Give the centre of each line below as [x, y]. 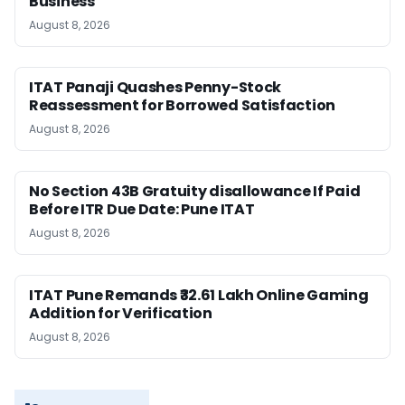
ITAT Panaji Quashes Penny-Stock [155, 88]
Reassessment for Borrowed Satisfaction [183, 106]
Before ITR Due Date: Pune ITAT [142, 210]
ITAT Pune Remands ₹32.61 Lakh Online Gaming [199, 296]
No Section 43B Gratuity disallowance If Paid [195, 192]
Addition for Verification [121, 314]
